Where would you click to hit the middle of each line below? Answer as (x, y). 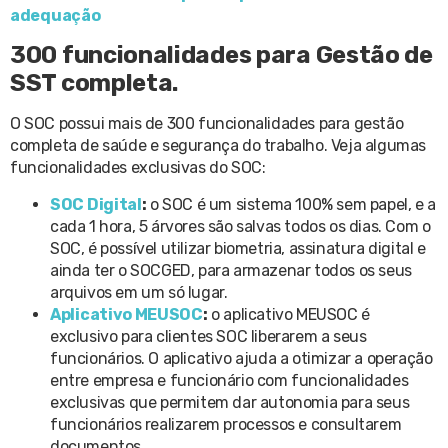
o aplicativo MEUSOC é (290, 314)
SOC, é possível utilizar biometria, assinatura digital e (238, 248)
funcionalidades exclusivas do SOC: (141, 168)
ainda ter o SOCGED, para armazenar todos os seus (231, 270)
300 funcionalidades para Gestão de (221, 55)
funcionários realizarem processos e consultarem (226, 424)
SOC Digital (96, 204)
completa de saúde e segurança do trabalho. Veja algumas (218, 146)
